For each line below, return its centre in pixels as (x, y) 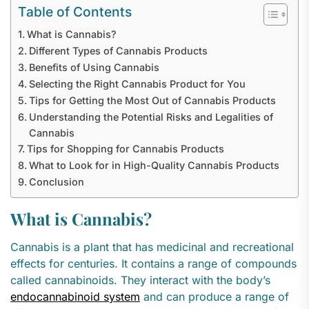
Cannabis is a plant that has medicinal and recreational (152, 247)
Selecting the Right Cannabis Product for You (137, 84)
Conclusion (56, 182)
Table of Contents (75, 12)
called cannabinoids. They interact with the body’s (140, 280)
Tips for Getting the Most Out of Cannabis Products (152, 101)
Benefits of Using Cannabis (94, 68)
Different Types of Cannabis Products (118, 51)
